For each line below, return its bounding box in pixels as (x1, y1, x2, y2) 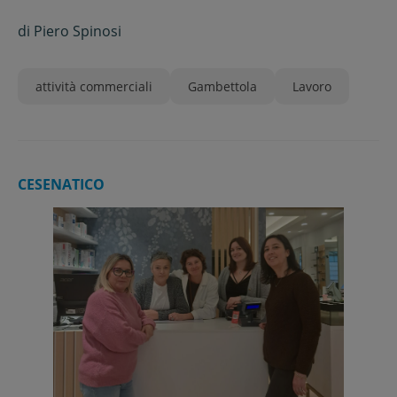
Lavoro (292, 78, 331, 95)
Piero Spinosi (34, 21, 121, 41)
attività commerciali (35, 78, 152, 95)
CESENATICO (18, 175, 105, 194)
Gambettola (188, 78, 257, 95)
